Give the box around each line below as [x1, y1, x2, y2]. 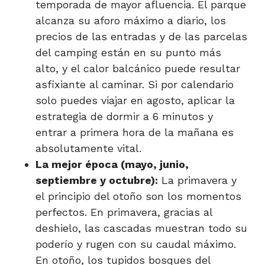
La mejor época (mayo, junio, [35, 157, 189, 170]
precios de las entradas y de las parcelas [35, 30, 247, 43]
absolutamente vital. [35, 141, 141, 154]
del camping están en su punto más [35, 46, 221, 59]
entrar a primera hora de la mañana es [35, 125, 234, 138]
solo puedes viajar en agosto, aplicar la [35, 93, 235, 106]
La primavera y [158, 173, 237, 186]
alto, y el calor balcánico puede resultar [35, 62, 240, 75]
